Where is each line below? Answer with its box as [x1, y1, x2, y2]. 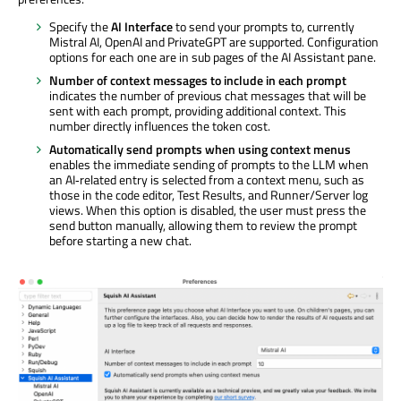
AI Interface [111, 17, 173, 37]
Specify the [49, 17, 111, 37]
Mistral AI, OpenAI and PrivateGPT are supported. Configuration [49, 32, 379, 52]
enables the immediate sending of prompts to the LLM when [49, 155, 369, 175]
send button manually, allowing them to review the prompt [49, 216, 357, 235]
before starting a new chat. [49, 231, 192, 251]
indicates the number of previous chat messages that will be [49, 86, 366, 106]
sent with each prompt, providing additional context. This [49, 101, 346, 121]
